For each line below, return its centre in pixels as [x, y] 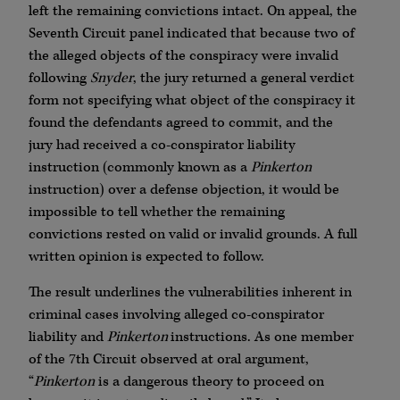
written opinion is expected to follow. [146, 257]
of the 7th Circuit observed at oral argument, [169, 359]
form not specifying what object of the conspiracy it [192, 101]
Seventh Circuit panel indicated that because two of [192, 34]
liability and [68, 337]
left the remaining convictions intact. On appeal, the [193, 12]
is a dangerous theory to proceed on [209, 381]
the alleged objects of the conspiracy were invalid [183, 56]
